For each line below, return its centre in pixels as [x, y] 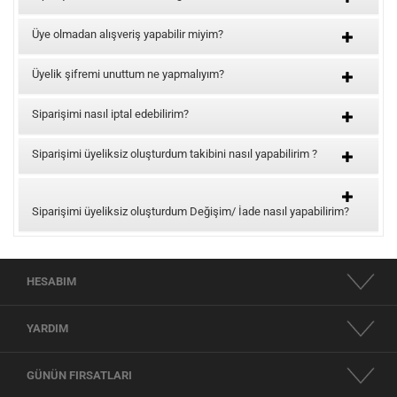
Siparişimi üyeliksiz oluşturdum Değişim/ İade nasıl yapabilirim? [191, 211]
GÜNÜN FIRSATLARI [79, 375]
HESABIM [51, 281]
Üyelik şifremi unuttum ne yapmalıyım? [128, 74]
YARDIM [47, 328]
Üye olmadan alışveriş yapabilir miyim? [128, 34]
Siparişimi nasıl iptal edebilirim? [110, 114]
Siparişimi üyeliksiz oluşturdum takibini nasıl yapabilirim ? [175, 154]
